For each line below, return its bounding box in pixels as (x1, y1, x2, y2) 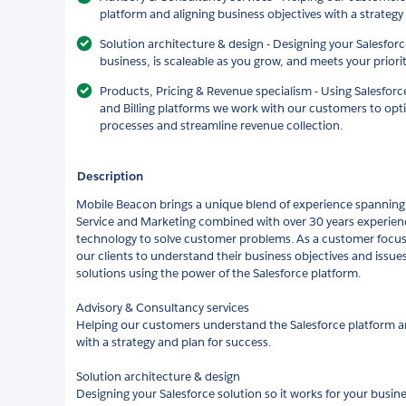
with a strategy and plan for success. (76, 334, 271, 350)
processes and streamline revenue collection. (100, 118, 343, 133)
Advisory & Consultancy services (76, 300, 249, 315)
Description (77, 169, 143, 184)
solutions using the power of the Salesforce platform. (76, 266, 361, 281)
